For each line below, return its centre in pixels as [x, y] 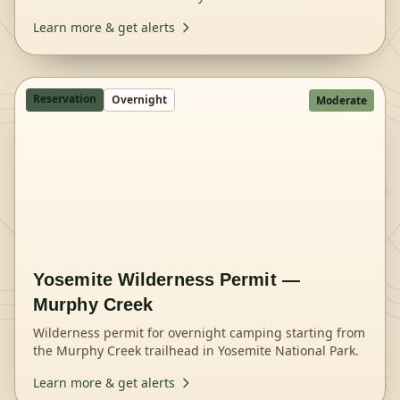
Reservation [65, 99]
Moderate [342, 100]
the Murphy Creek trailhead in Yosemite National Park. [196, 350]
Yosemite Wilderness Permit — [167, 279]
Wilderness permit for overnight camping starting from [199, 333]
